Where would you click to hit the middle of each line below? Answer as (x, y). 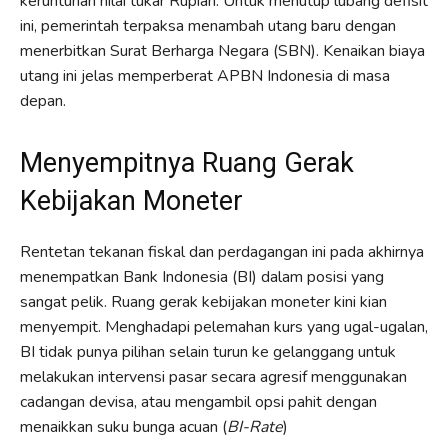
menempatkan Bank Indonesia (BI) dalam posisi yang (202, 276)
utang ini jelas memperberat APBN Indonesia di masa (205, 75)
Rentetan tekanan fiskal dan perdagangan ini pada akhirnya (222, 251)
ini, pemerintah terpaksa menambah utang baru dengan (208, 25)
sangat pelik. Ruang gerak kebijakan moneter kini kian (203, 301)
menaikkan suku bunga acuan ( (123, 426)
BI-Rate (255, 426)
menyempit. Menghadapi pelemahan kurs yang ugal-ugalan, (224, 326)
